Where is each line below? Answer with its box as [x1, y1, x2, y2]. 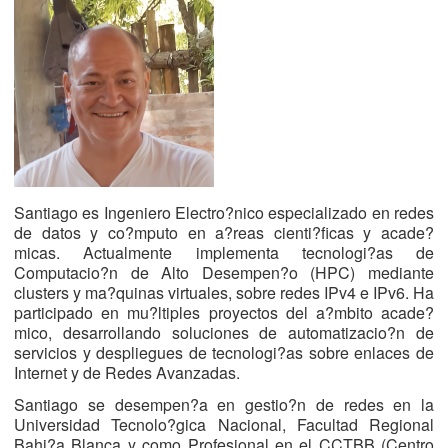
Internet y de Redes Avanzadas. [14, 361, 240, 384]
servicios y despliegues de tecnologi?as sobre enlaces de [14, 341, 434, 364]
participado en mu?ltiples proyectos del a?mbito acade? [14, 301, 434, 324]
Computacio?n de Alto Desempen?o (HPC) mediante [14, 261, 434, 284]
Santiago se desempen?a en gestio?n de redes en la [14, 393, 434, 416]
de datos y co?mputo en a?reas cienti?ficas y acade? [14, 221, 434, 244]
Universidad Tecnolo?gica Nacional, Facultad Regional [14, 413, 434, 436]
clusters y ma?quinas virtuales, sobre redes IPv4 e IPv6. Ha [14, 281, 434, 304]
